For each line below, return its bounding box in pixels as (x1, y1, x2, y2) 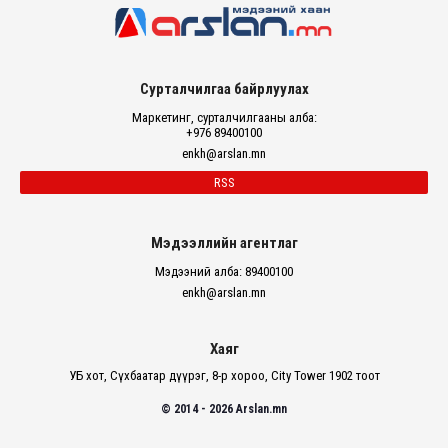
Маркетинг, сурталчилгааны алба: (131, 109, 317, 125)
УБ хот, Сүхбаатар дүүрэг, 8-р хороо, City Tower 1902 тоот (68, 367, 380, 383)
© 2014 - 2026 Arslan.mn (161, 401, 287, 416)
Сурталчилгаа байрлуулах (139, 79, 309, 98)
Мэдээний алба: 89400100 (155, 263, 293, 279)
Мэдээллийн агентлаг (150, 233, 298, 252)
